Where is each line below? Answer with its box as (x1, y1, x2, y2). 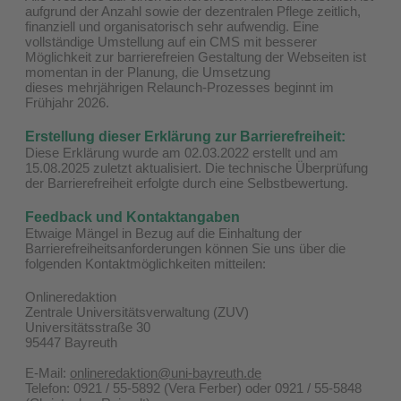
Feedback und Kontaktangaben (25, 209, 240, 225)
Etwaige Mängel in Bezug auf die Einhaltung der (25, 225, 302, 241)
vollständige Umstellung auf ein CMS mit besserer (25, 33, 317, 49)
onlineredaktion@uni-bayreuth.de (70, 364, 261, 380)
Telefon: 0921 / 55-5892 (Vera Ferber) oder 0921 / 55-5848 (25, 380, 362, 396)
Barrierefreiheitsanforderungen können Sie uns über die (25, 240, 346, 256)
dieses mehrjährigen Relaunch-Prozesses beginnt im (25, 79, 334, 95)
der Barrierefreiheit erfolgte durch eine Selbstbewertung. (25, 175, 348, 191)
